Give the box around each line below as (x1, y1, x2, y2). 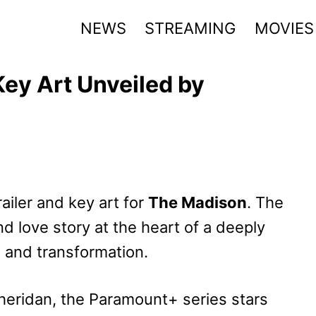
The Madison (148, 193, 247, 212)
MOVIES (254, 18, 314, 37)
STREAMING (145, 18, 236, 37)
